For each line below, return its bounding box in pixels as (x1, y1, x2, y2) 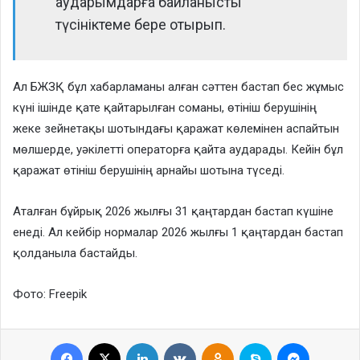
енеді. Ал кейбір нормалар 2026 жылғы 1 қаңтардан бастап (13, 225, 343, 240)
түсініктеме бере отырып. (55, 16, 226, 34)
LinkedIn (157, 336, 197, 349)
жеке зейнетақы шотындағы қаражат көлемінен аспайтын (13, 121, 339, 137)
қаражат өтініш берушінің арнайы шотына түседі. (13, 163, 284, 178)
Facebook (82, 336, 129, 349)
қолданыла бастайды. (13, 246, 137, 261)
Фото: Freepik (13, 287, 87, 302)
